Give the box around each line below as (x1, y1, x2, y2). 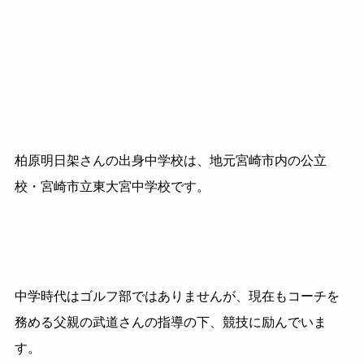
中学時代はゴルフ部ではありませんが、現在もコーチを (14, 289, 340, 304)
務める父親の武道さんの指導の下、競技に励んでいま (14, 315, 327, 330)
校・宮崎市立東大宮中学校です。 (14, 179, 210, 193)
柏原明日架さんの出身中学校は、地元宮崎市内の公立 (14, 153, 327, 167)
